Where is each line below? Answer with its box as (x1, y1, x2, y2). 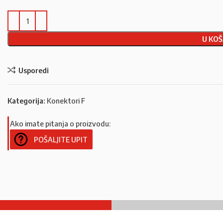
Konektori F (47, 96, 85, 105)
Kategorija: (7, 96, 45, 105)
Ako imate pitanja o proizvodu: (10, 119, 111, 128)
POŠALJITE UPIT (34, 135, 88, 144)
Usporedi (18, 65, 49, 75)
